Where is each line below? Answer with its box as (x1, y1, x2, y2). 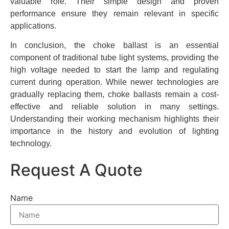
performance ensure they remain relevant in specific (10, 9, 219, 18)
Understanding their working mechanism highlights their (10, 114, 219, 123)
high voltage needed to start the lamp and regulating (10, 65, 219, 74)
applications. (10, 21, 56, 30)
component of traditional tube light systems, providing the (10, 53, 219, 62)
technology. (10, 139, 52, 148)
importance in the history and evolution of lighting (10, 126, 219, 135)
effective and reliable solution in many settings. (10, 102, 219, 111)
